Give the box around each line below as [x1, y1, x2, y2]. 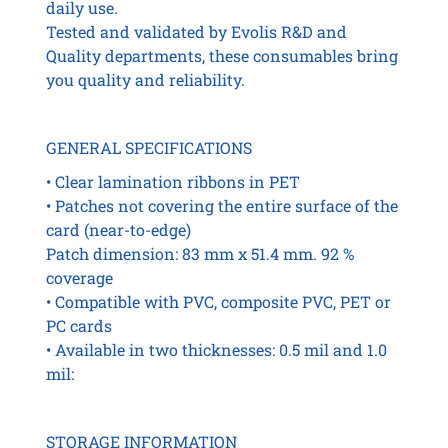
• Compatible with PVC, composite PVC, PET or [45, 291, 391, 313]
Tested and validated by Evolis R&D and [45, 21, 347, 43]
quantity [89, 4, 155, 26]
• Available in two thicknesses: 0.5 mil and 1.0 [45, 339, 387, 361]
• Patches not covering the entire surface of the [45, 195, 398, 217]
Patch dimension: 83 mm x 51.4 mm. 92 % [45, 243, 354, 265]
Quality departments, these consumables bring [45, 45, 398, 67]
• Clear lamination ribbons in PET [45, 171, 300, 193]
